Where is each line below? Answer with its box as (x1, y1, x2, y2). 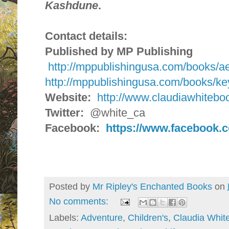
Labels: (49, 212, 81, 223)
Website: (45, 91, 91, 104)
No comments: (49, 196, 111, 207)
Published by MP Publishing (45, 45, 193, 58)
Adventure (81, 212, 123, 223)
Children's (128, 212, 168, 223)
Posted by (49, 181, 93, 192)
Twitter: (45, 106, 84, 120)
